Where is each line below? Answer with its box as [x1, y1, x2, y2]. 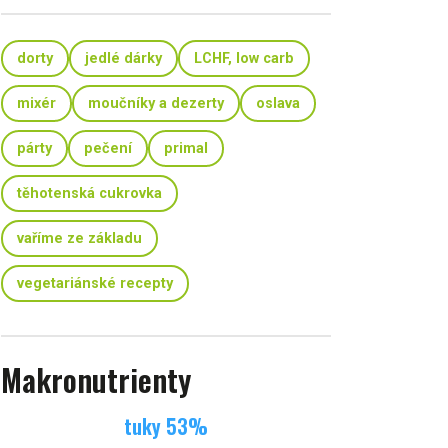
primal [164, 140, 208, 157]
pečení [84, 140, 132, 157]
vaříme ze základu [17, 230, 142, 247]
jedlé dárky [85, 50, 162, 67]
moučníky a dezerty [88, 95, 224, 112]
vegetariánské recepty [17, 275, 173, 292]
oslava [256, 95, 300, 112]
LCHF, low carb [194, 50, 294, 67]
